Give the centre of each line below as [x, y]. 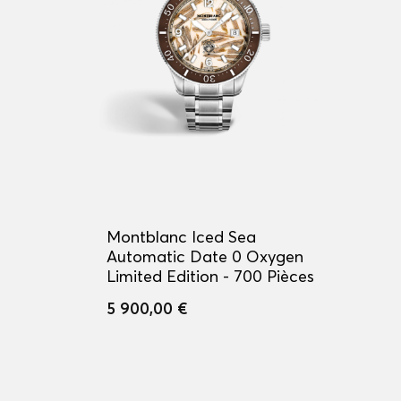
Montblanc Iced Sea [181, 237]
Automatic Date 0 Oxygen [205, 256]
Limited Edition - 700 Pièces [210, 276]
